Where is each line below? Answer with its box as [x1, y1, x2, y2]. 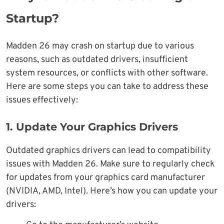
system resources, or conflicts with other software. [6, 67, 208, 79]
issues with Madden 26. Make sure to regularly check [6, 158, 215, 170]
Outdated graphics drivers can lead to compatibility [6, 144, 211, 156]
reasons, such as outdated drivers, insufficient [6, 53, 188, 65]
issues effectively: [6, 94, 78, 106]
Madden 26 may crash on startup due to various [6, 40, 194, 52]
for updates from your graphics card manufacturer [6, 171, 205, 183]
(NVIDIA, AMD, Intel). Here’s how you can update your [6, 185, 217, 197]
